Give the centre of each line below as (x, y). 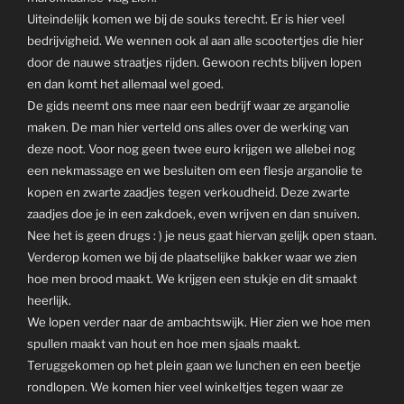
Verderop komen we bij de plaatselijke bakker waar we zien (192, 257)
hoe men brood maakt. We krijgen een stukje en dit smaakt (192, 279)
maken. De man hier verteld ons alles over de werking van (188, 128)
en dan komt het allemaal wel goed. (125, 84)
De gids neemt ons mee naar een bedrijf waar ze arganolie (188, 106)
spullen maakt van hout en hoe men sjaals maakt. (164, 344)
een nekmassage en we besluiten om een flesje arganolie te (195, 171)
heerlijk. (49, 301)
